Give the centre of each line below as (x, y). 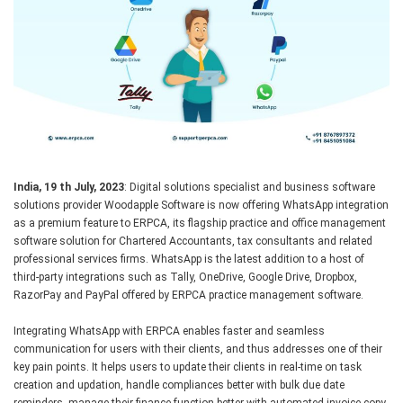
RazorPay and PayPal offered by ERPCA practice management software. (188, 295)
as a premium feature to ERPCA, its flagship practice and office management (200, 223)
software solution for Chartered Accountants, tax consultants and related (193, 241)
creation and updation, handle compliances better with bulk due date (179, 385)
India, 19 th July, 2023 (69, 187)
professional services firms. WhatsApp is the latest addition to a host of (189, 259)
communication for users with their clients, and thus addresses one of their (198, 349)
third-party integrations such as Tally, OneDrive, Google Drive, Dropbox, (185, 277)
